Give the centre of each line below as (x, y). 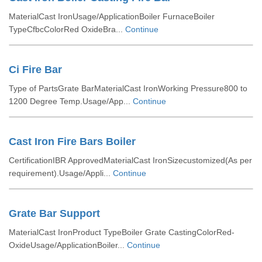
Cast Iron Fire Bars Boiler (72, 142)
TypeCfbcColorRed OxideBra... (67, 29)
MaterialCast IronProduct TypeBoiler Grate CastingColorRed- (122, 232)
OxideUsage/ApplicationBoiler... (68, 245)
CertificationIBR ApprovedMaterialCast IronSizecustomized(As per (130, 160)
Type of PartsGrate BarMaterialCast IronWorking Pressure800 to (128, 88)
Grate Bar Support (54, 213)
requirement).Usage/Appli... (61, 173)
